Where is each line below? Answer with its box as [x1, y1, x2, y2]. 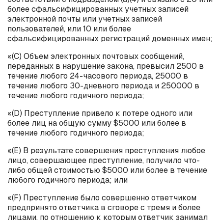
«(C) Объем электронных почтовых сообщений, [7, 51, 184, 61]
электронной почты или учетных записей [7, 13, 162, 24]
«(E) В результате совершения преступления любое [7, 145, 205, 156]
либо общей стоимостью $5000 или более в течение [7, 165, 207, 175]
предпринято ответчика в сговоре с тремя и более [7, 202, 200, 213]
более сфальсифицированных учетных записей [7, 3, 189, 14]
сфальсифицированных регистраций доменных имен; [7, 33, 213, 44]
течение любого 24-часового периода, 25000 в [7, 70, 188, 81]
